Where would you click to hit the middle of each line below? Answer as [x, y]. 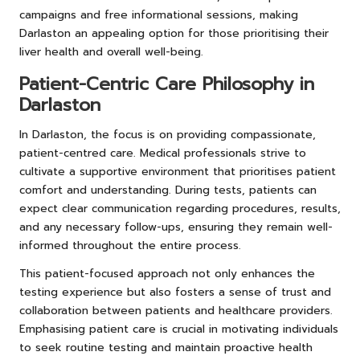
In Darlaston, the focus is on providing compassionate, [168, 134]
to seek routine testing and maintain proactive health [166, 347]
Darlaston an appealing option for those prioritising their [174, 33]
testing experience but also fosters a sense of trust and [175, 292]
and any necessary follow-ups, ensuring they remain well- [176, 227]
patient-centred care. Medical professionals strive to [163, 153]
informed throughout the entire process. [130, 245]
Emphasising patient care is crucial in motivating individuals [179, 329]
